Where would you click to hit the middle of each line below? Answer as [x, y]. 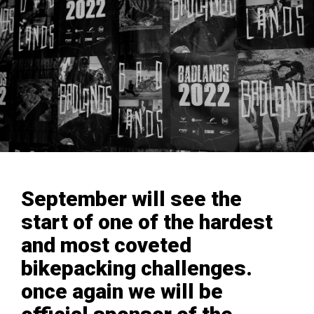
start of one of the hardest [147, 222]
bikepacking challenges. [137, 268]
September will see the [131, 199]
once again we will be [122, 291]
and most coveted [106, 245]
